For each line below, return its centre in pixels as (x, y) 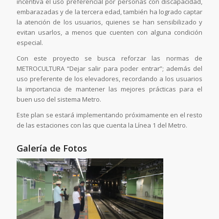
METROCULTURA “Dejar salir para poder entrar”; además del (109, 68)
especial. (30, 42)
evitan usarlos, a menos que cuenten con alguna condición (109, 32)
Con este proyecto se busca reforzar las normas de (109, 58)
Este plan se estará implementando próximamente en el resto (109, 115)
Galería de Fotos (52, 148)
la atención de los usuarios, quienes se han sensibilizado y (109, 22)
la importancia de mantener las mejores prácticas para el (109, 89)
